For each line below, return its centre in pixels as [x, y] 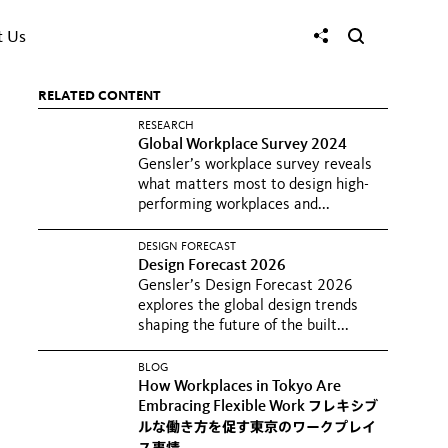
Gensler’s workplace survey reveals [255, 165]
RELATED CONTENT [99, 96]
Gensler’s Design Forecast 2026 [245, 286]
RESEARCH [166, 126]
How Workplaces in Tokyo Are [239, 387]
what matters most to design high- [253, 185]
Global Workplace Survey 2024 [244, 145]
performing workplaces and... [234, 205]
